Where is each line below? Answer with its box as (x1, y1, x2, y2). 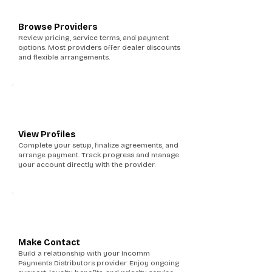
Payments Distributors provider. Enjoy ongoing (18, 259, 179, 267)
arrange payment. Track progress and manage (18, 151, 179, 159)
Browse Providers (18, 22, 98, 32)
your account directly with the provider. (18, 160, 155, 169)
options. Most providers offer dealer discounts (18, 43, 180, 52)
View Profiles (18, 129, 76, 140)
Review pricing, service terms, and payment (18, 33, 169, 42)
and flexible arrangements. (18, 53, 110, 61)
